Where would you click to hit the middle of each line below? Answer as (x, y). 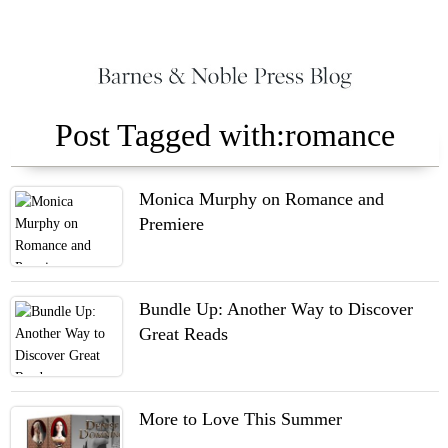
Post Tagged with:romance (225, 135)
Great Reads (184, 334)
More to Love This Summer (241, 419)
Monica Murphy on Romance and (262, 199)
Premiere (172, 224)
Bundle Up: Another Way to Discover (276, 309)
